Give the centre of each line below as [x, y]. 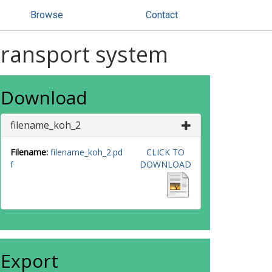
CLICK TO [165, 152]
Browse [47, 15]
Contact [162, 15]
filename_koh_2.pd [87, 152]
